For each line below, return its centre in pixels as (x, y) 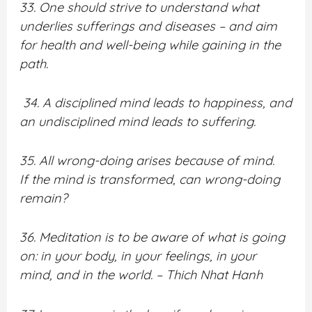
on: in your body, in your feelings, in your (138, 256)
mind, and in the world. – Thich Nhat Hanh (141, 275)
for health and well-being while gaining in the (150, 45)
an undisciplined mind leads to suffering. (138, 122)
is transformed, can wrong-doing (184, 180)
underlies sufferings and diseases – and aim (149, 26)
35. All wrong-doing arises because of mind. (147, 161)
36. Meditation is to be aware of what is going (153, 237)
